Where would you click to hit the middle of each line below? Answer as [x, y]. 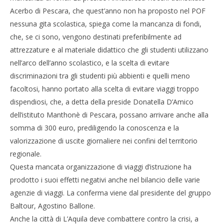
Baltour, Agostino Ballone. [52, 205]
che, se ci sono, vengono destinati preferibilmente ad [96, 36]
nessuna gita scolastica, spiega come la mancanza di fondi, [106, 23]
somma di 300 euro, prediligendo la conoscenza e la [94, 127]
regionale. [26, 153]
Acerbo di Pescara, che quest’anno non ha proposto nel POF [108, 10]
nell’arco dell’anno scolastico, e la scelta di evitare [90, 62]
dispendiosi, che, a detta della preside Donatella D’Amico [102, 101]
